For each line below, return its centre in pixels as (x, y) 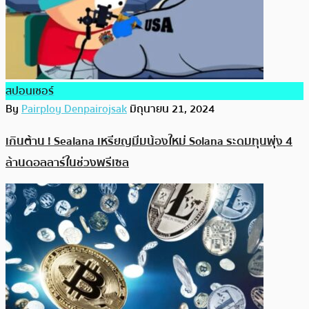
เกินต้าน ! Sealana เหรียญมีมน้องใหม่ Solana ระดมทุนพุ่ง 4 (149, 141)
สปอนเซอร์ (30, 91)
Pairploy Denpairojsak (74, 109)
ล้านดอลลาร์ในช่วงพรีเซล (67, 162)
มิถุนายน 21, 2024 (172, 109)
